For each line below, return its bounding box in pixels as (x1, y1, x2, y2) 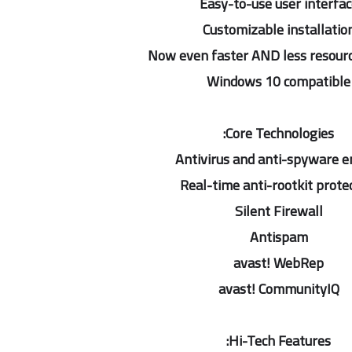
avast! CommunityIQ (218, 276, 339, 302)
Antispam (249, 224, 308, 250)
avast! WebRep (233, 250, 324, 276)
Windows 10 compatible (207, 68, 350, 94)
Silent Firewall (234, 198, 323, 224)
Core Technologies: (225, 120, 334, 146)
